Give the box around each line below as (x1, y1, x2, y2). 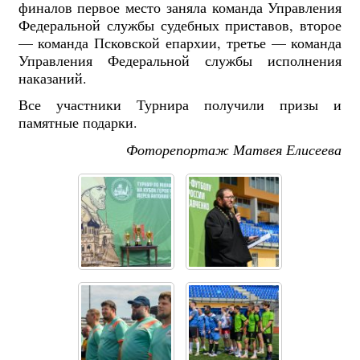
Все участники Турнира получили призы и (18, 95, 342, 115)
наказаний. (18, 67, 87, 88)
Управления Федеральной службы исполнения (18, 50, 342, 70)
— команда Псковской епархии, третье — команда (18, 32, 342, 52)
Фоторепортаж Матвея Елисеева (126, 139, 342, 159)
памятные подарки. (18, 112, 137, 133)
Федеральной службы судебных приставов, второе (18, 14, 342, 35)
